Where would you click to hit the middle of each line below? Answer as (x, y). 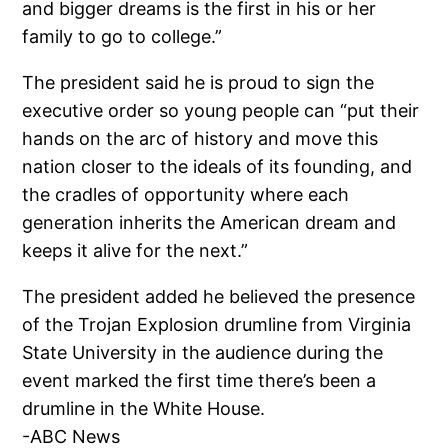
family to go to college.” (122, 36)
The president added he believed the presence (219, 296)
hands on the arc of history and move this (200, 138)
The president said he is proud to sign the (198, 82)
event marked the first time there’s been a (199, 380)
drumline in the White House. (144, 408)
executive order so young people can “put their (221, 110)
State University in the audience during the (203, 352)
